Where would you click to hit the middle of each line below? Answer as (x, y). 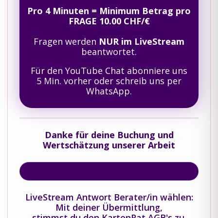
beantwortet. (109, 51)
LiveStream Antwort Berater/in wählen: (109, 197)
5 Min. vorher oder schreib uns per (109, 81)
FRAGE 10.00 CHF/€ (109, 21)
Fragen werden (66, 41)
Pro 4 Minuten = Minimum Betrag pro (109, 10)
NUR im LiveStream (142, 41)
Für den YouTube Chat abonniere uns (109, 70)
